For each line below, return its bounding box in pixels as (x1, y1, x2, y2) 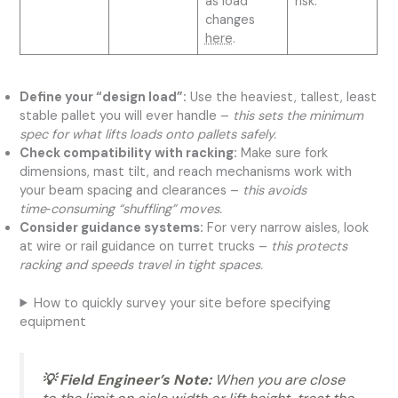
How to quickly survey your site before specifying (33, 294, 330, 312)
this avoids (243, 181, 307, 199)
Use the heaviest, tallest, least (187, 88, 378, 106)
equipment (20, 313, 87, 330)
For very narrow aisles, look (203, 219, 370, 236)
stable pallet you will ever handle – (20, 107, 234, 124)
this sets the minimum (233, 107, 364, 124)
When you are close (211, 370, 346, 389)
